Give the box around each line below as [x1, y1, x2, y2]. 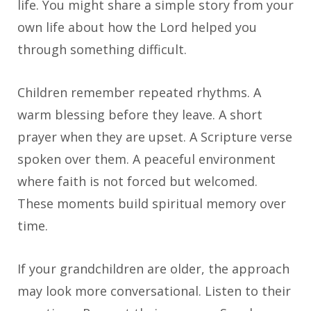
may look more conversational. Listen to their [17, 283, 291, 300]
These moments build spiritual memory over [17, 195, 286, 212]
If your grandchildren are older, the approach [17, 260, 289, 278]
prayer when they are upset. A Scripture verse [17, 128, 292, 146]
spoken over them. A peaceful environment [17, 151, 276, 168]
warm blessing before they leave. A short [17, 106, 262, 124]
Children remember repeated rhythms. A [17, 84, 261, 101]
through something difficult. [17, 41, 187, 58]
